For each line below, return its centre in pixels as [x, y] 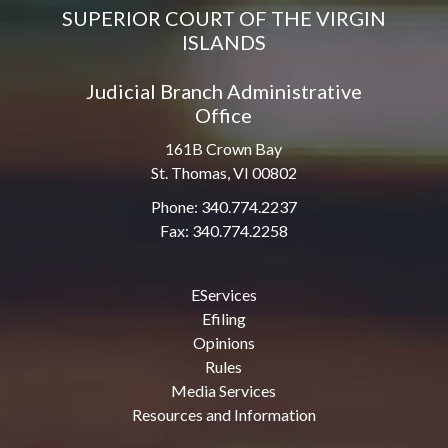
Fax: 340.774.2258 [223, 230]
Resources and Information [223, 414]
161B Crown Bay [224, 148]
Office [224, 115]
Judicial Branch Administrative [223, 91]
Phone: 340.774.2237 [223, 206]
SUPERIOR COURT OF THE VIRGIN [223, 18]
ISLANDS [223, 42]
